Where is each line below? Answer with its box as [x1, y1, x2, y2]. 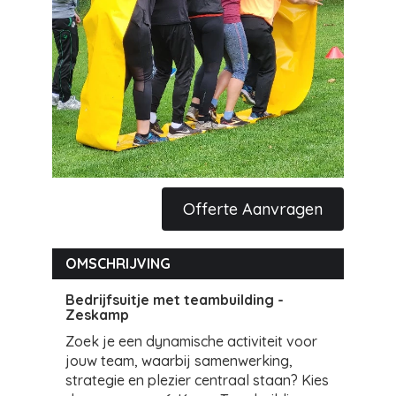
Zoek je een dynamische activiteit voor [65, 332, 317, 350]
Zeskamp [65, 306, 129, 324]
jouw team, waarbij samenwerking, [65, 352, 293, 369]
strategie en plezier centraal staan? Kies [65, 371, 329, 389]
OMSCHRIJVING [65, 255, 171, 272]
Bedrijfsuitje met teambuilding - [65, 291, 284, 308]
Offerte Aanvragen [183, 199, 323, 219]
